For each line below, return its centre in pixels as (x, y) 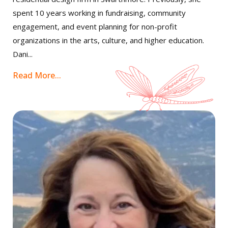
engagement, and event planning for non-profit (95, 27)
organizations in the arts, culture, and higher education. (108, 40)
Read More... (37, 76)
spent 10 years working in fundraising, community (99, 13)
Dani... (23, 54)
